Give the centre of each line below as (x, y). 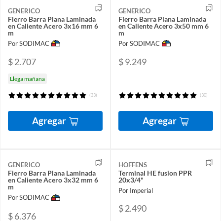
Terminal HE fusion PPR (155, 173)
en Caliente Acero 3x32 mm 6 (53, 180)
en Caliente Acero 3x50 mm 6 (164, 26)
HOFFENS (133, 165)
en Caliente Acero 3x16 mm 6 (53, 26)
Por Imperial (136, 191)
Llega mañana (27, 79)
